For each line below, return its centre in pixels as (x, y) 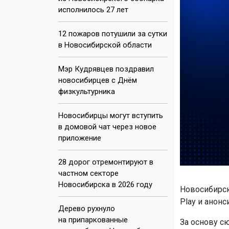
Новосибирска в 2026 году (105, 184)
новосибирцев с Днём (98, 80)
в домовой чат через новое (107, 127)
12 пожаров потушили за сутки (113, 33)
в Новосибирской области (105, 45)
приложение (80, 138)
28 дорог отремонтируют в (106, 162)
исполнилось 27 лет (93, 9)
